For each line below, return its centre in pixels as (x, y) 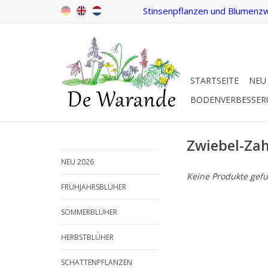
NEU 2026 (77, 162)
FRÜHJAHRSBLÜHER (94, 187)
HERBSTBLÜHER (87, 237)
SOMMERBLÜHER (89, 212)
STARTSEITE (214, 80)
